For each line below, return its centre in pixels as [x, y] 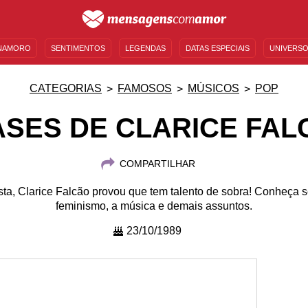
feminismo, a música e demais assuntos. [154, 206]
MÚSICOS [213, 88]
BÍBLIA [290, 74]
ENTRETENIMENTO [167, 74]
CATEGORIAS [66, 88]
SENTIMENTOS [78, 48]
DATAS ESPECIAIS [218, 48]
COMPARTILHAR [157, 164]
